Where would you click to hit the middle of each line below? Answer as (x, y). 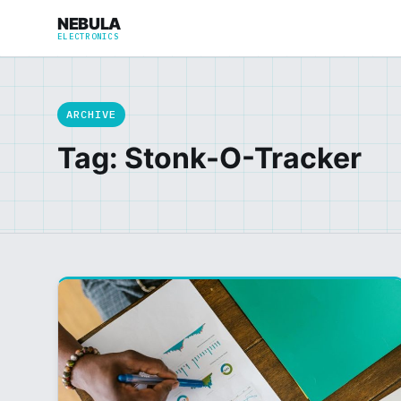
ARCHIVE (91, 114)
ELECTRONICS (88, 36)
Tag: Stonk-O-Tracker (209, 158)
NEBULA (89, 24)
